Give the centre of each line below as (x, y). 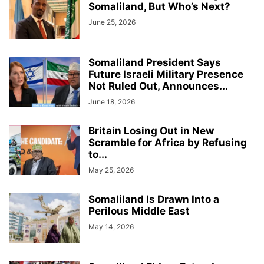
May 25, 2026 (111, 170)
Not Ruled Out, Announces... (158, 86)
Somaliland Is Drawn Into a (154, 199)
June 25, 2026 (112, 22)
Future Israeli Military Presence (166, 74)
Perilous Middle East (139, 211)
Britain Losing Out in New (151, 131)
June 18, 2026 (112, 101)
